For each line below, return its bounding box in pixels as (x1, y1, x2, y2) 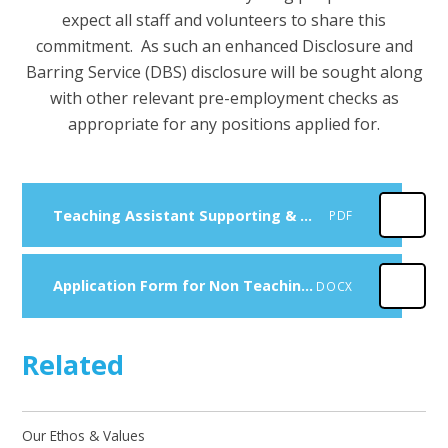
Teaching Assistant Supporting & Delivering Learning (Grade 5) (299, 205, 312, 225)
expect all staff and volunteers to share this (62, 8, 386, 31)
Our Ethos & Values (22, 425, 146, 445)
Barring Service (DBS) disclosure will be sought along (25, 60, 423, 83)
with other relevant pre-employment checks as (49, 86, 399, 109)
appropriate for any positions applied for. (68, 112, 380, 135)
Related (22, 345, 125, 383)
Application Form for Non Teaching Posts (300, 276, 313, 296)
